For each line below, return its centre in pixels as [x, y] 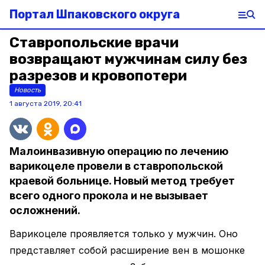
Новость [28, 90]
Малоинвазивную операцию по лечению [119, 151]
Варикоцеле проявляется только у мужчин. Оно [124, 234]
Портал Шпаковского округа [95, 14]
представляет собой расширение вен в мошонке [127, 250]
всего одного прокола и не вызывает [109, 195]
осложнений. [45, 210]
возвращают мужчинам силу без [128, 59]
